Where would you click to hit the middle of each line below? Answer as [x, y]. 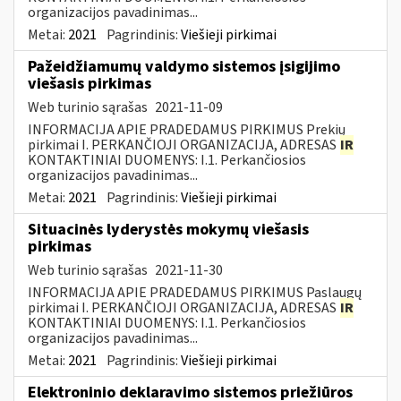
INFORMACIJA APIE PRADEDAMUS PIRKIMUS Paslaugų [195, 292]
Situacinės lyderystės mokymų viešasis [168, 229]
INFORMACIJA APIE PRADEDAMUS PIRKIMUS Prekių [187, 129]
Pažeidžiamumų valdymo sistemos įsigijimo [184, 66]
